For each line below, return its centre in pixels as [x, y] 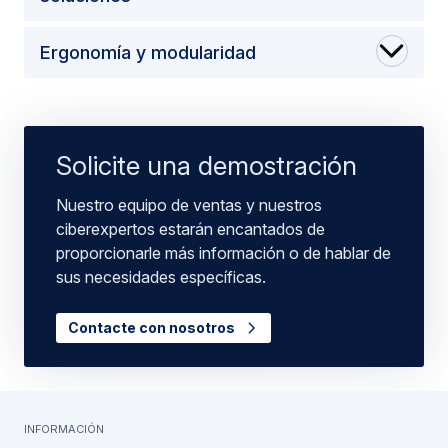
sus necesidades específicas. [161, 276]
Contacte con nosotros [153, 327]
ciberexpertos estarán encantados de [190, 228]
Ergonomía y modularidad [148, 52]
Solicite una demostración [206, 165]
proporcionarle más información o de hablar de [223, 252]
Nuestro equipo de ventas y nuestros [189, 204]
